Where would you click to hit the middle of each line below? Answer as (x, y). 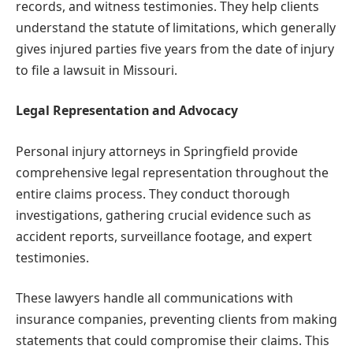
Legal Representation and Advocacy (127, 111)
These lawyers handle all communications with (154, 298)
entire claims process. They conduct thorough (153, 193)
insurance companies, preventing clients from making (176, 320)
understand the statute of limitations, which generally (176, 27)
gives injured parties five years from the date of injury (175, 48)
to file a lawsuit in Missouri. (97, 70)
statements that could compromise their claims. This (173, 341)
